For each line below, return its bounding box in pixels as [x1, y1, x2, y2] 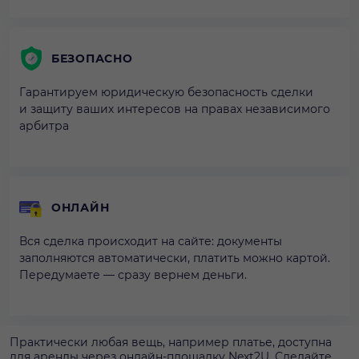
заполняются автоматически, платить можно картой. [19, 250, 330, 265]
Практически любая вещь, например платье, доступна [10, 334, 332, 349]
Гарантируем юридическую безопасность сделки [19, 84, 313, 99]
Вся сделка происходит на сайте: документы [19, 233, 282, 248]
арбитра [19, 118, 69, 133]
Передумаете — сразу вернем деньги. [19, 267, 247, 282]
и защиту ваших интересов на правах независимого [19, 101, 330, 116]
